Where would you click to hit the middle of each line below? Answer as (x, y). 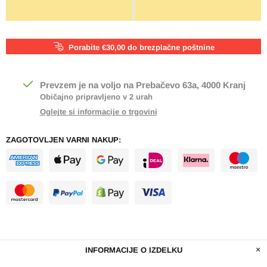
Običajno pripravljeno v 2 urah (96, 97)
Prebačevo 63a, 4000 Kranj (190, 85)
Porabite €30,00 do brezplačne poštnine (142, 47)
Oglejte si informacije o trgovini (98, 111)
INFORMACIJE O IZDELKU (133, 250)
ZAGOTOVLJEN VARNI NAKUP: (63, 139)
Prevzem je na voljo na (88, 85)
